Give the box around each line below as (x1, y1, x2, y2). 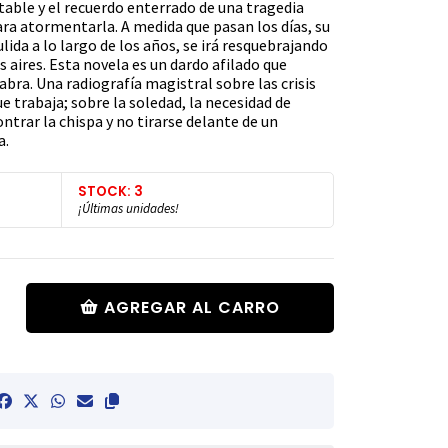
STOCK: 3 (78, 181, 143, 201)
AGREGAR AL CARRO (104, 295, 281, 319)
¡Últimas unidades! (78, 199, 179, 217)
